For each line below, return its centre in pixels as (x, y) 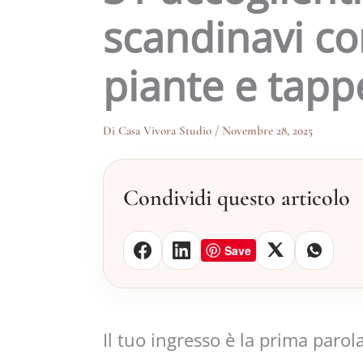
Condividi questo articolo (237, 198)
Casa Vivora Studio (167, 130)
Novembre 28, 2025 (267, 130)
